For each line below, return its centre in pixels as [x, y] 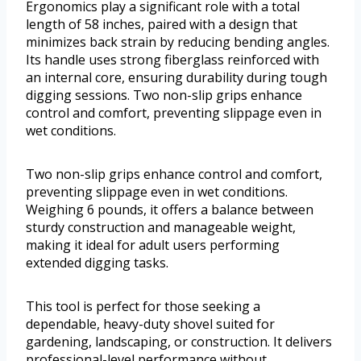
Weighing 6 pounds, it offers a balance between [170, 210]
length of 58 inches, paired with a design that [162, 25]
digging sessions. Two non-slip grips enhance [164, 95]
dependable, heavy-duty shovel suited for [150, 324]
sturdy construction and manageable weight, [161, 228]
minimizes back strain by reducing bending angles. [178, 42]
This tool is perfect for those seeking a [143, 307]
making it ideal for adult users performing [153, 245]
